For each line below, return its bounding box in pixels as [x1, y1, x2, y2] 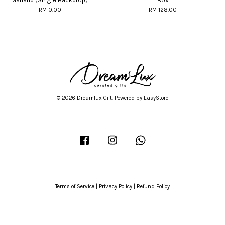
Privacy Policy [99, 183, 132, 190]
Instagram [120, 134, 147, 141]
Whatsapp [148, 134, 175, 141]
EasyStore [144, 95, 168, 102]
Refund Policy [137, 183, 170, 190]
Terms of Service [55, 183, 94, 190]
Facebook [91, 134, 115, 141]
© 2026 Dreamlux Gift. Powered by [57, 95, 144, 102]
